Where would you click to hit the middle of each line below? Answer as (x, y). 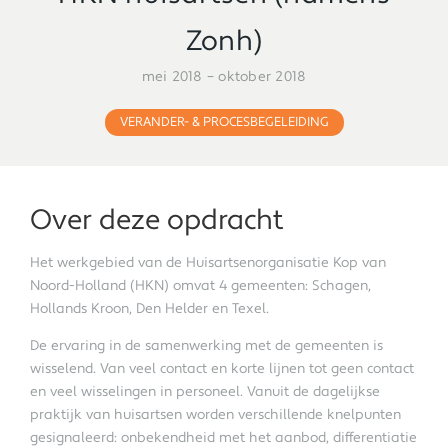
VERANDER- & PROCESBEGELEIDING (224, 122)
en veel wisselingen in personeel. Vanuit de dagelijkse (205, 391)
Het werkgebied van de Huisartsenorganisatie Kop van (208, 262)
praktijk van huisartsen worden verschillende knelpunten (215, 414)
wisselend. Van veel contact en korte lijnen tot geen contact (222, 368)
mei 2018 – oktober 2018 (224, 77)
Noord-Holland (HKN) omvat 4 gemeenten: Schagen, (200, 285)
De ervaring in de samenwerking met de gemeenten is (206, 345)
